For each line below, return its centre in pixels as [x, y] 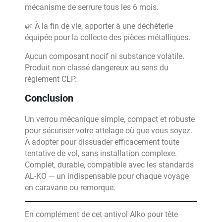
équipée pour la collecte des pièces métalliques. [108, 37]
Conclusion [49, 98]
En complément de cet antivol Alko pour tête [101, 214]
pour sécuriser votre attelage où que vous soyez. [109, 131]
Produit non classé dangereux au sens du [97, 68]
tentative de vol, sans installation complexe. [101, 153]
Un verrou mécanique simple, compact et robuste [110, 119]
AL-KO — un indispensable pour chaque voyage [107, 176]
